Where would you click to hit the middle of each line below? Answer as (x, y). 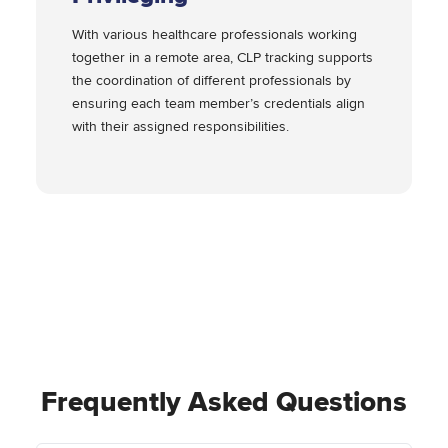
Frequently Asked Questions (224, 402)
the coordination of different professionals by (211, 81)
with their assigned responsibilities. (182, 127)
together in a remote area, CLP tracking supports (222, 58)
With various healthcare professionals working (214, 35)
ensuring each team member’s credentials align (218, 104)
